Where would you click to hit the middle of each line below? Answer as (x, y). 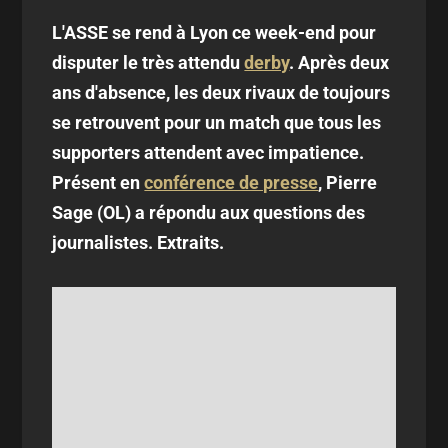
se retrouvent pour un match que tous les (217, 122)
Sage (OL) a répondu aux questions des (209, 212)
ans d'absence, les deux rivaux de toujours (221, 92)
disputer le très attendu (148, 62)
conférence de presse (231, 182)
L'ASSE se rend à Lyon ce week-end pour (214, 32)
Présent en (98, 182)
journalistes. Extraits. (138, 242)
